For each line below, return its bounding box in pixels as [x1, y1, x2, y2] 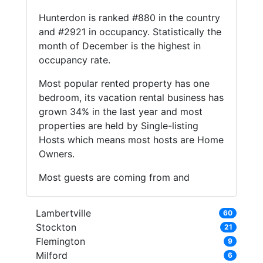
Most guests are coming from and [38, 171, 190, 184]
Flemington [35, 235, 85, 248]
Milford [35, 249, 68, 262]
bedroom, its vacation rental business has [38, 92, 224, 104]
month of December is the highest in [38, 40, 201, 52]
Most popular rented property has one [38, 77, 210, 90]
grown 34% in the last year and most [38, 106, 203, 118]
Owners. [38, 148, 75, 160]
